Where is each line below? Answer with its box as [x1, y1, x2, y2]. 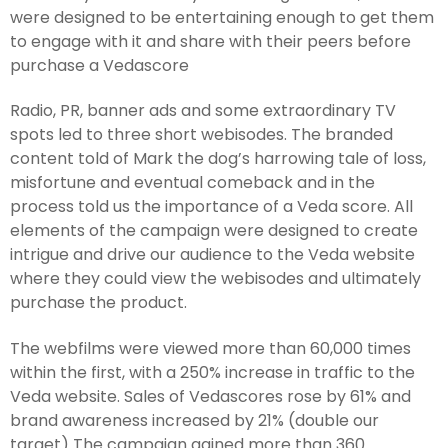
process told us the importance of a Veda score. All [10, 195, 413, 219]
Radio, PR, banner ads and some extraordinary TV [10, 99, 396, 123]
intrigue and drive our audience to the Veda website [10, 243, 415, 267]
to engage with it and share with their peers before [10, 29, 411, 53]
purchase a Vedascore [10, 53, 189, 77]
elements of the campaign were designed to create [10, 219, 418, 243]
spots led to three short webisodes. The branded [10, 123, 393, 147]
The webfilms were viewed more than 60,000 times [10, 336, 411, 360]
